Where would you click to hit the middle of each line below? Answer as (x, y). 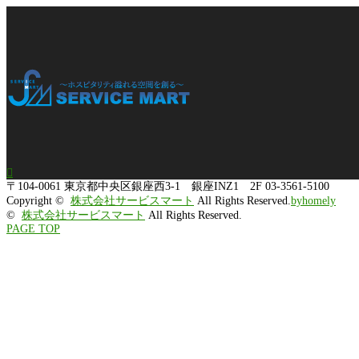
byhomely (313, 200)
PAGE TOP (33, 228)
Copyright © (38, 200)
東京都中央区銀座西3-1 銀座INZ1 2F (163, 186)
